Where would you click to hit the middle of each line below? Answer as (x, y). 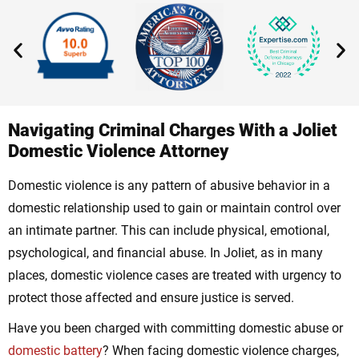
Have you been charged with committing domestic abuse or (175, 329)
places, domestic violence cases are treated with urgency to (175, 276)
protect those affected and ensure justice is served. (151, 298)
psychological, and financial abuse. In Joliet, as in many (165, 253)
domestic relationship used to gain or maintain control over (174, 208)
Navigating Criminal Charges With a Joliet (173, 131)
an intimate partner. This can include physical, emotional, (169, 231)
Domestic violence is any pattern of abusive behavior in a (169, 186)
